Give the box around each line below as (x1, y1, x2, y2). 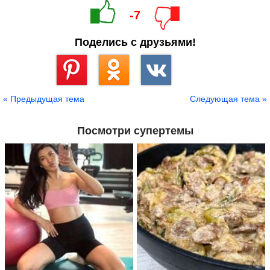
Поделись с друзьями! (74, 36, 196, 49)
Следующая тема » (190, 94, 267, 104)
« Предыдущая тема (3, 94, 84, 104)
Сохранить (57, 85, 94, 94)
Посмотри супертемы (77, 125, 193, 137)
